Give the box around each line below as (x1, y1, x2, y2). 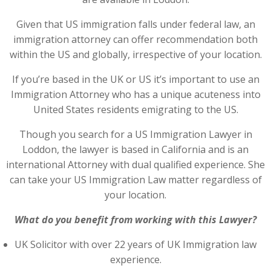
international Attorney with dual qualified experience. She (6, 158, 265, 171)
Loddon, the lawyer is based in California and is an (22, 143, 249, 156)
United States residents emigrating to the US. (33, 103, 238, 116)
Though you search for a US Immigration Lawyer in (19, 128, 252, 141)
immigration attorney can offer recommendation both (13, 33, 258, 46)
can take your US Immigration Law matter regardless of (9, 173, 262, 186)
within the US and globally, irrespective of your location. (9, 48, 262, 61)
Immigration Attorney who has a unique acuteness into (10, 88, 261, 101)
